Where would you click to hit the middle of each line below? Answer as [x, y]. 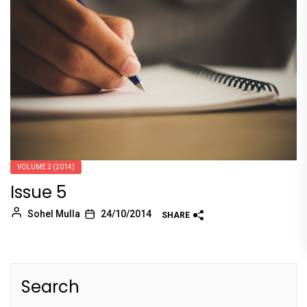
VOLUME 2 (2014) [46, 167]
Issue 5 [38, 193]
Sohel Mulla [54, 214]
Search [50, 287]
